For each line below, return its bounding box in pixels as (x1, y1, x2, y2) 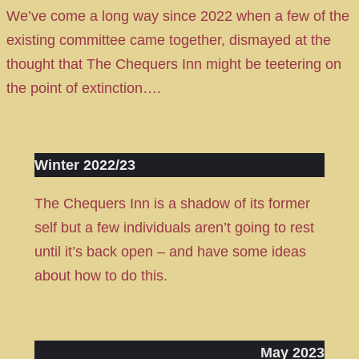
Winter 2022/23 (34, 157, 135, 174)
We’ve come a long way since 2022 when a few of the (6, 8, 349, 25)
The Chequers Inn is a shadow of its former (34, 196, 310, 212)
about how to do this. (34, 268, 167, 284)
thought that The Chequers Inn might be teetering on (6, 56, 341, 73)
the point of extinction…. (6, 80, 161, 97)
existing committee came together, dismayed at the (6, 32, 331, 49)
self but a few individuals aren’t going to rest (34, 220, 314, 236)
